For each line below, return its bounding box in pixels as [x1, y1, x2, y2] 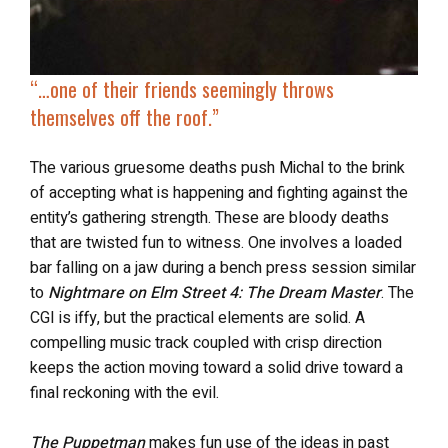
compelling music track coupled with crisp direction [30, 331, 382, 355]
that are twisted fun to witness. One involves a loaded [30, 231, 402, 255]
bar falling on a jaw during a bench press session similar [30, 256, 416, 280]
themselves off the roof [30, 102, 208, 132]
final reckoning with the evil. [30, 381, 219, 405]
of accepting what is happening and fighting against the [30, 181, 408, 205]
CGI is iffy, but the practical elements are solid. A [30, 306, 365, 330]
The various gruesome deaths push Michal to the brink [30, 156, 405, 180]
